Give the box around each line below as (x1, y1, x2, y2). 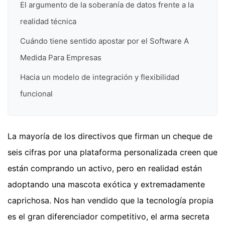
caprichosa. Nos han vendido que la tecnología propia (8, 195, 213, 205)
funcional (20, 89, 53, 99)
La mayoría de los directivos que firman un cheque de (8, 131, 212, 141)
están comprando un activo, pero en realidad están (8, 163, 202, 173)
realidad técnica (20, 16, 76, 26)
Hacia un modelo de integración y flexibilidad (20, 72, 179, 82)
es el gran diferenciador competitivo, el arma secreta (8, 211, 209, 221)
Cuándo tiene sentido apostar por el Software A (20, 36, 189, 46)
